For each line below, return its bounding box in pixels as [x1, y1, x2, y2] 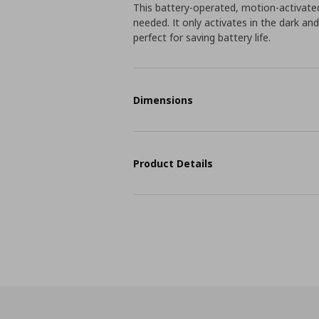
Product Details [133, 156, 214, 170]
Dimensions [133, 93, 194, 107]
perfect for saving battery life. [133, 31, 271, 44]
